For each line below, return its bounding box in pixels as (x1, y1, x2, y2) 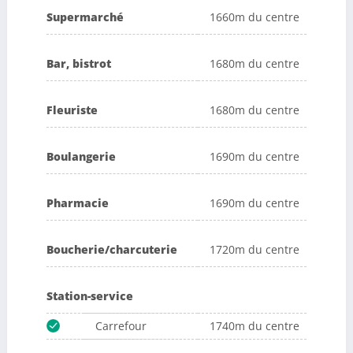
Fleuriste (46, 102, 98, 117)
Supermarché (46, 9, 124, 24)
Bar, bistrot (46, 55, 111, 71)
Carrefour (95, 318, 147, 333)
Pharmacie (46, 195, 109, 210)
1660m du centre (209, 9, 299, 24)
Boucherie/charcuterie (46, 241, 177, 257)
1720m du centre (209, 241, 299, 257)
